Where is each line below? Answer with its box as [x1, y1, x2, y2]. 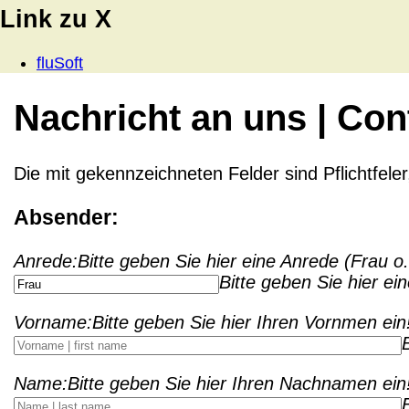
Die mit [14, 163, 76, 184]
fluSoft [37, 54, 83, 73]
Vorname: [14, 312, 92, 333]
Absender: [14, 205, 119, 230]
